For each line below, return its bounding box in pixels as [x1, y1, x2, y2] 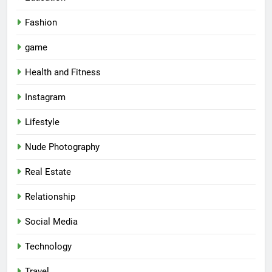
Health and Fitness [25, 67, 101, 78]
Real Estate [25, 166, 71, 178]
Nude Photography [25, 141, 100, 153]
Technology [25, 241, 72, 253]
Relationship [25, 191, 75, 203]
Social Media [25, 216, 78, 228]
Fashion [25, 17, 57, 29]
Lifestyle [25, 117, 59, 128]
